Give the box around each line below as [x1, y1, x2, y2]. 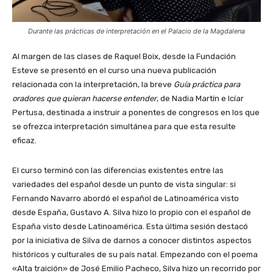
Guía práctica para [174, 79, 240, 89]
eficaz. [12, 135, 37, 145]
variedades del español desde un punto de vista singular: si [12, 179, 236, 189]
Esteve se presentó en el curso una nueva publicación [12, 65, 216, 75]
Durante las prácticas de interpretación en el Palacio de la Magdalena [28, 26, 245, 35]
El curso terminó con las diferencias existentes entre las [12, 165, 224, 175]
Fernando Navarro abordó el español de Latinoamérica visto [12, 193, 239, 203]
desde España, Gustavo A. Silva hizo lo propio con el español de [12, 207, 251, 217]
